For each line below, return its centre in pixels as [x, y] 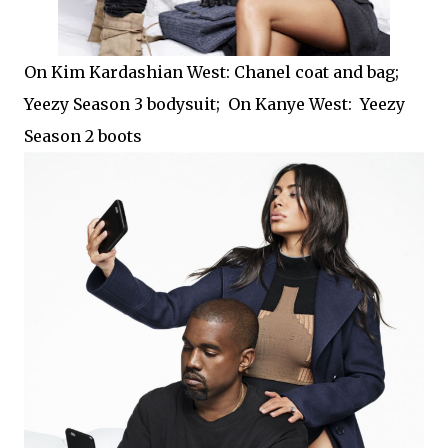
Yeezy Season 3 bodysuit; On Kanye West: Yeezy [214, 104]
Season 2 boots [83, 136]
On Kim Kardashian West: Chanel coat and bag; [211, 72]
